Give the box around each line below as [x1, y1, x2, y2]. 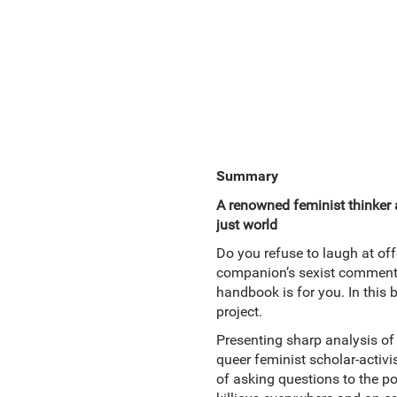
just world [215, 216, 277, 233]
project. [215, 303, 266, 320]
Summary [215, 167, 278, 184]
